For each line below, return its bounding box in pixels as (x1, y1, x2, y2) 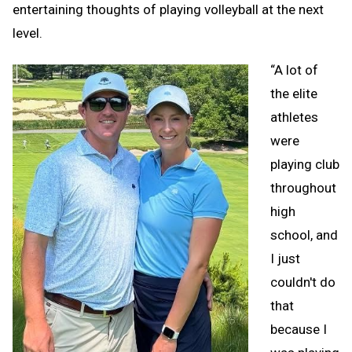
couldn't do (270, 273, 335, 290)
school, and (270, 226, 338, 243)
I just (270, 250, 300, 266)
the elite (270, 85, 317, 101)
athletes (270, 108, 318, 125)
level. (13, 24, 42, 41)
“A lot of (270, 61, 318, 78)
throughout (270, 179, 336, 196)
